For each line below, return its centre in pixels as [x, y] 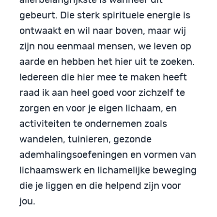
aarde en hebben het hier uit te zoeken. [107, 62]
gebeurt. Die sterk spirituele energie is [105, 16]
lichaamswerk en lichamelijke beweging [108, 171]
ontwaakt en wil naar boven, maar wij [103, 31]
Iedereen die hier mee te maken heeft [103, 78]
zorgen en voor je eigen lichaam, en [98, 109]
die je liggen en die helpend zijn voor [100, 186]
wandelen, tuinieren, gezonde [85, 140]
